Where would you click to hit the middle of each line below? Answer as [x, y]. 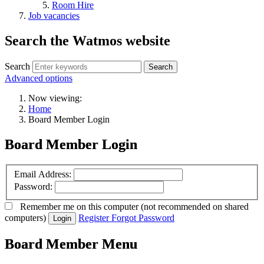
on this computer [108, 206]
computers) [25, 217]
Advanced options [39, 78]
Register [94, 217]
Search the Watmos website [88, 40]
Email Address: [43, 174]
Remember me [47, 206]
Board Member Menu [71, 244]
